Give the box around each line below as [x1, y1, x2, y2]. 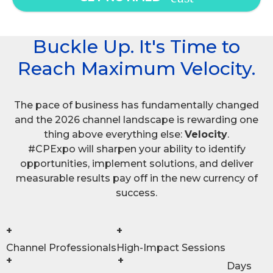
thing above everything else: [44, 129, 185, 141]
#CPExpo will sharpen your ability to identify [27, 143, 246, 155]
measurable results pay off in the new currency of [15, 172, 258, 185]
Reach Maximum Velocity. [18, 57, 255, 80]
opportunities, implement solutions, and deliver [19, 158, 253, 170]
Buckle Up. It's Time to [33, 35, 240, 58]
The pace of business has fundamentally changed [14, 99, 259, 112]
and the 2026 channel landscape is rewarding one [15, 114, 258, 126]
